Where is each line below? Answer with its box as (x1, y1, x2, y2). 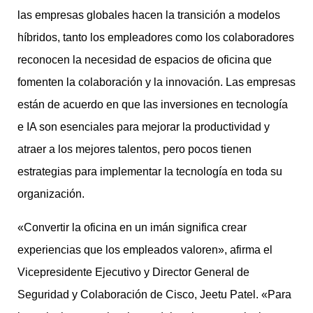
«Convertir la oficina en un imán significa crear (17, 221, 247, 234)
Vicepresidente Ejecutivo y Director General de (17, 266, 249, 279)
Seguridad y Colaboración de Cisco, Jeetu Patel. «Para (17, 289, 291, 301)
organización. (17, 188, 87, 201)
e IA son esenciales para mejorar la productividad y (17, 121, 270, 133)
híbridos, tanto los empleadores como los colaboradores (17, 31, 294, 44)
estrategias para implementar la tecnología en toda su (17, 166, 282, 178)
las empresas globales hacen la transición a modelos (17, 9, 280, 22)
